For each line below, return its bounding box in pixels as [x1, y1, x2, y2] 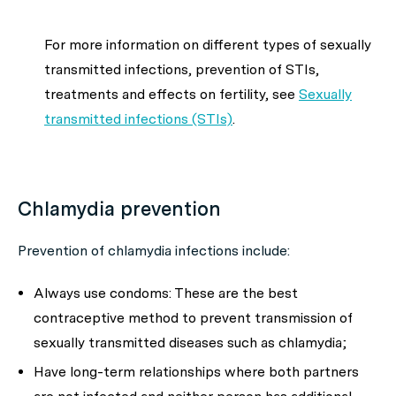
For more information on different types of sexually [44, 36, 371, 53]
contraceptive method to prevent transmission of [34, 309, 353, 326]
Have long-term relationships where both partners [34, 363, 359, 380]
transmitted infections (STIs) [44, 110, 232, 127]
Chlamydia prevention [18, 197, 221, 220]
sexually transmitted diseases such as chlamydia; [34, 334, 346, 351]
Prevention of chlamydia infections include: [18, 242, 290, 259]
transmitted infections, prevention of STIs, [44, 61, 319, 78]
